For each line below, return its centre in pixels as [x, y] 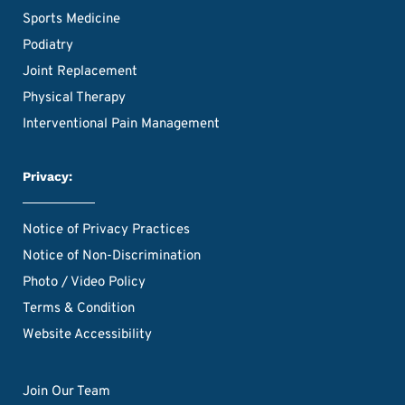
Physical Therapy [74, 98]
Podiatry [48, 45]
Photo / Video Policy [84, 282]
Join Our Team [66, 391]
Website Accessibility [87, 334]
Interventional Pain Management [121, 124]
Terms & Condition [79, 308]
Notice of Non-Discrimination [112, 256]
